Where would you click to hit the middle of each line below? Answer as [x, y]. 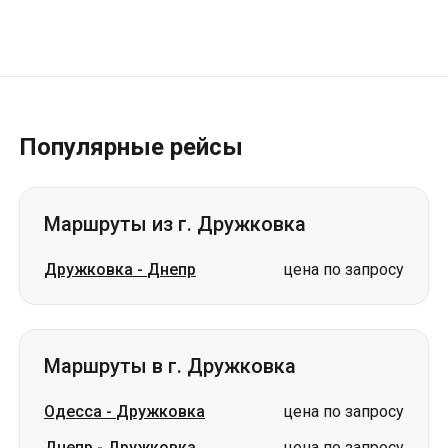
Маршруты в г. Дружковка [170, 366]
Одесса [73, 411]
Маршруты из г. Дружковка [175, 224]
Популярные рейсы [131, 147]
